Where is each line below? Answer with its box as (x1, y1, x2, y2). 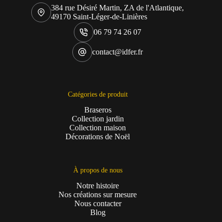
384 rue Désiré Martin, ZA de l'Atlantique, (51, 3, 184, 12)
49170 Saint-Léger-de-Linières (51, 12, 148, 21)
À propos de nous (73, 166, 122, 174)
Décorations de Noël (65, 132, 130, 141)
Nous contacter (74, 199, 121, 208)
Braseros (84, 105, 111, 114)
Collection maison (69, 123, 126, 132)
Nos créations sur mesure (58, 190, 137, 199)
